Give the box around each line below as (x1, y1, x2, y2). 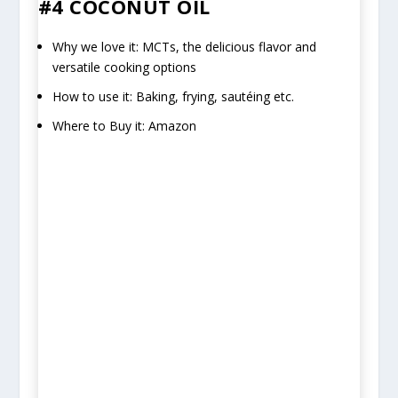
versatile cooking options (52, 59, 196, 76)
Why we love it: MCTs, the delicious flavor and (52, 38, 316, 56)
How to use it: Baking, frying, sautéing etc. (52, 88, 294, 105)
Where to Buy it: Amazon (52, 116, 196, 134)
